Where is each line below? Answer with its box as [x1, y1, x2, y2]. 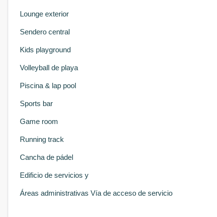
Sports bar [20, 99, 53, 108]
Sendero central [20, 28, 70, 36]
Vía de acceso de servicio [91, 189, 172, 197]
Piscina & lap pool [20, 81, 76, 90]
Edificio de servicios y [20, 171, 89, 179]
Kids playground [20, 46, 71, 54]
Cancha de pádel [20, 153, 73, 161]
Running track [20, 135, 64, 143]
